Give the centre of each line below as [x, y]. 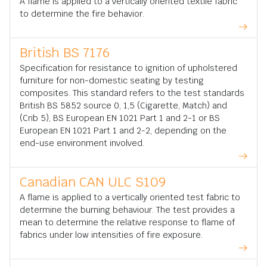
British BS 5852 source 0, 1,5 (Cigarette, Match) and [123, 105]
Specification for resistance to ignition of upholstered [128, 68]
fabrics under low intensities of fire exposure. [111, 235]
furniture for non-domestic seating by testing [112, 80]
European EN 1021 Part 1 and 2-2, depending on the [123, 131]
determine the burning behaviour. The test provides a [127, 210]
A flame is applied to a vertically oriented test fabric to [130, 197]
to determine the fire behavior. [82, 14]
